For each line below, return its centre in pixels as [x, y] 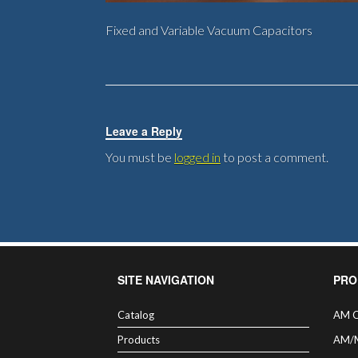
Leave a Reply [144, 131]
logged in [197, 157]
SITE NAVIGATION [166, 280]
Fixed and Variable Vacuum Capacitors [209, 30]
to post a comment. [274, 157]
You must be [140, 157]
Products [139, 340]
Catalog [136, 315]
